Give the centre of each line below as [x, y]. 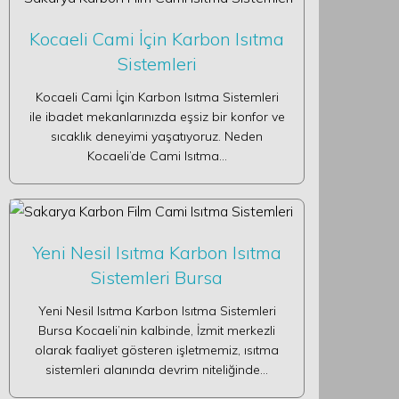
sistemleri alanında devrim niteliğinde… [157, 370]
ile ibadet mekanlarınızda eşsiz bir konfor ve [157, 117]
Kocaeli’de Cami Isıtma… [157, 156]
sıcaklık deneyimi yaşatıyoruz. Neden [157, 136]
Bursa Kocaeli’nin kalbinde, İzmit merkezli [157, 330]
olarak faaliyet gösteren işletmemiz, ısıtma [157, 350]
